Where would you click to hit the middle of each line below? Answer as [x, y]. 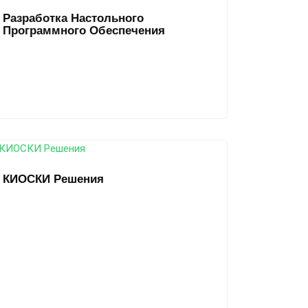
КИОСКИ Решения [53, 179]
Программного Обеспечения [84, 30]
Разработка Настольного [73, 18]
